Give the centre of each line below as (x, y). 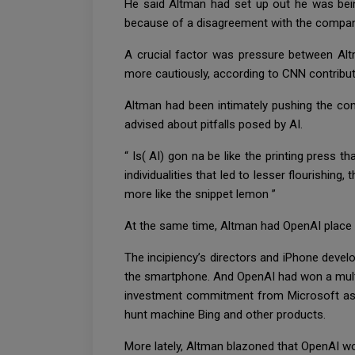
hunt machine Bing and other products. (227, 314)
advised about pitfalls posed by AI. (215, 124)
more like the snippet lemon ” (202, 194)
